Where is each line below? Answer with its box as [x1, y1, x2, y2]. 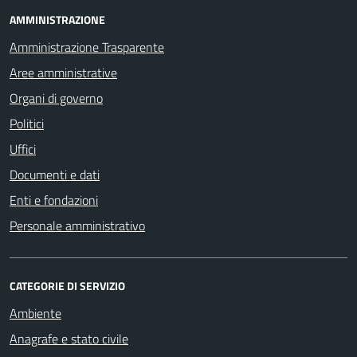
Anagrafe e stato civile [10, 329, 128, 348]
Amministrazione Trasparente [10, 37, 164, 57]
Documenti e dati [10, 165, 100, 184]
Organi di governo [10, 88, 103, 108]
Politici [10, 114, 44, 133]
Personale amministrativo [10, 216, 145, 235]
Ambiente [10, 304, 61, 323]
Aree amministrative [10, 63, 117, 82]
